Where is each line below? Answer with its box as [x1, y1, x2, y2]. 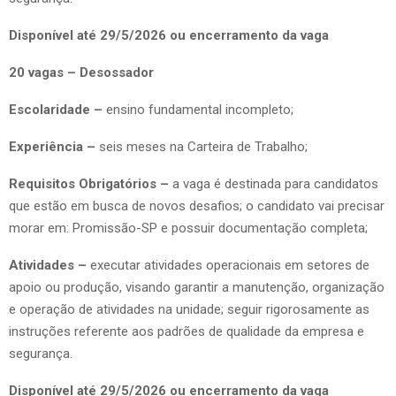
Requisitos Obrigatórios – [9, 175, 172, 192]
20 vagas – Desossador [9, 64, 154, 80]
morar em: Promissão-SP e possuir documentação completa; [9, 219, 368, 236]
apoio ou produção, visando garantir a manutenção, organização [9, 278, 385, 295]
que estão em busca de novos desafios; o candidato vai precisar [9, 197, 385, 214]
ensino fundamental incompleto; [106, 101, 293, 118]
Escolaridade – [9, 101, 106, 118]
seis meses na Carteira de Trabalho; [95, 138, 308, 155]
